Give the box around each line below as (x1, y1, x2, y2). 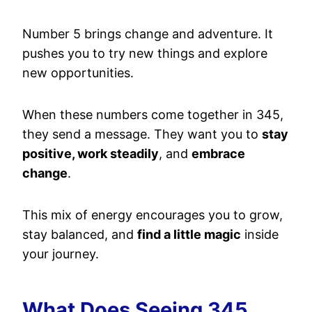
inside (241, 227, 279, 242)
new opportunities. (22, 65, 134, 80)
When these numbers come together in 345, (22, 107, 283, 122)
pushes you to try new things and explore (22, 46, 267, 61)
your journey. (22, 247, 99, 261)
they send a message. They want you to (22, 127, 262, 141)
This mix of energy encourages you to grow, (22, 208, 283, 222)
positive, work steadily (22, 146, 159, 161)
